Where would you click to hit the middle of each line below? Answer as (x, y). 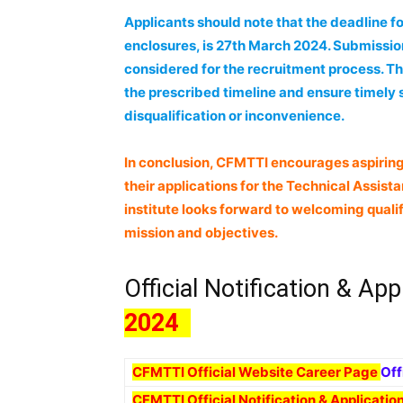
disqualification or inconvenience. (234, 116)
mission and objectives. (201, 233)
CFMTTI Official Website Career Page (256, 372)
